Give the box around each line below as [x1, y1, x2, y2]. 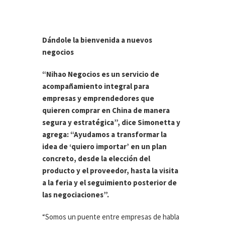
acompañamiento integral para [42, 81, 149, 91]
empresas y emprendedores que [42, 93, 154, 103]
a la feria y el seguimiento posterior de [42, 178, 177, 188]
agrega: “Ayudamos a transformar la [42, 130, 167, 140]
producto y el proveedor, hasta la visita [42, 166, 178, 176]
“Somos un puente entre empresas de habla [42, 212, 179, 222]
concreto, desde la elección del [42, 154, 150, 164]
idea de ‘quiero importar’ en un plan [42, 142, 167, 152]
